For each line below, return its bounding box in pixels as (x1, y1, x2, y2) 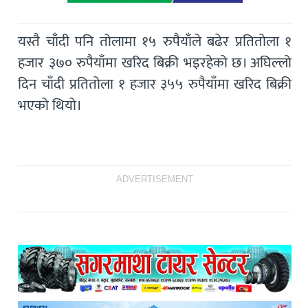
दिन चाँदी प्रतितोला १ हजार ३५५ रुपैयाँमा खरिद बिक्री (18, 71, 292, 96)
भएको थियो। (18, 93, 82, 118)
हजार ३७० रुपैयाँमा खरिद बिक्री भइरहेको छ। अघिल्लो (18, 50, 292, 75)
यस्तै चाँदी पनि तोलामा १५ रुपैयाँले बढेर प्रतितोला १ (18, 29, 292, 54)
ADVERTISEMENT (116, 171, 194, 187)
